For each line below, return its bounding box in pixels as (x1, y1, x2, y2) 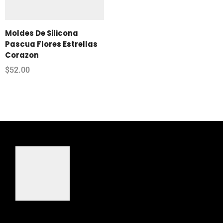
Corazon (5, 49, 39, 60)
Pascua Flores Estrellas (5, 38, 98, 49)
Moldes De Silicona (5, 27, 78, 38)
